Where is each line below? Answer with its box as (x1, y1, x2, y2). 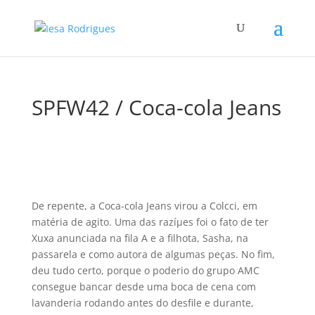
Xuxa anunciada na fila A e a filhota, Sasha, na (31, 231, 248, 245)
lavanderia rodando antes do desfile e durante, (31, 296, 254, 309)
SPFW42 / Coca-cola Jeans (31, 93, 281, 122)
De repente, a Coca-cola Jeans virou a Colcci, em (31, 199, 257, 212)
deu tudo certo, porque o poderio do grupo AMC (31, 264, 259, 277)
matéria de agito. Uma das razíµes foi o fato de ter (31, 215, 269, 229)
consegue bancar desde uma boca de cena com (31, 280, 256, 293)
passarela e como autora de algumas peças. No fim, (31, 247, 275, 261)
